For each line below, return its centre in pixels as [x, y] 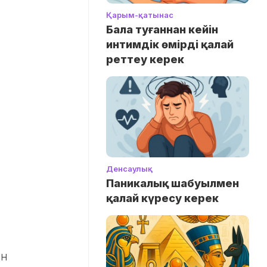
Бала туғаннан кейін [162, 30]
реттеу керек [145, 60]
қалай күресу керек [162, 198]
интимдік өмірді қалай [170, 45]
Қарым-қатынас [140, 15]
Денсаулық [129, 168]
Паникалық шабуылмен [173, 183]
